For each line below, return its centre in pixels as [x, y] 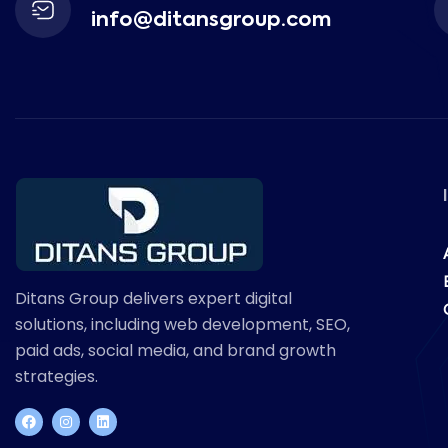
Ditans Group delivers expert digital [153, 299]
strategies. [56, 377]
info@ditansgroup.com [211, 21]
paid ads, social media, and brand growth [175, 351]
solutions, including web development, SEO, [182, 325]
